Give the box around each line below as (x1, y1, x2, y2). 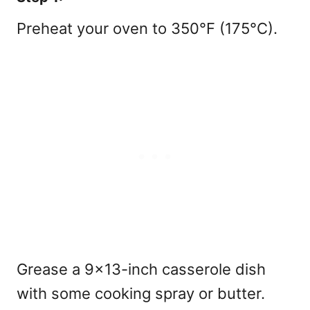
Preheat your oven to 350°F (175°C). (17, 19, 277, 37)
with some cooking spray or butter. (17, 284, 265, 302)
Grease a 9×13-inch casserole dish (17, 259, 266, 278)
